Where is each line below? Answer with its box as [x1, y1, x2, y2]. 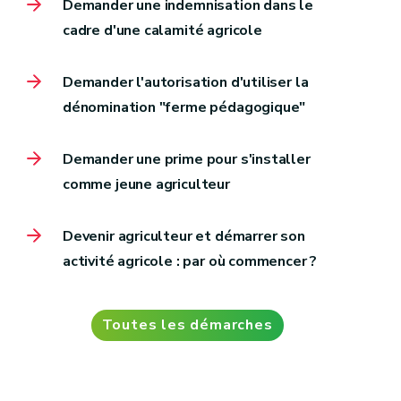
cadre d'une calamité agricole [63, 21, 262, 41]
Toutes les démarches [101, 315, 273, 336]
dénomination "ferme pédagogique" [63, 98, 306, 118]
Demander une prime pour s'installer [63, 149, 311, 170]
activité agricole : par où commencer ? [63, 252, 318, 272]
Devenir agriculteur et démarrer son [63, 226, 305, 247]
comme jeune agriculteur [63, 175, 230, 195]
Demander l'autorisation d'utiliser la [63, 73, 309, 93]
